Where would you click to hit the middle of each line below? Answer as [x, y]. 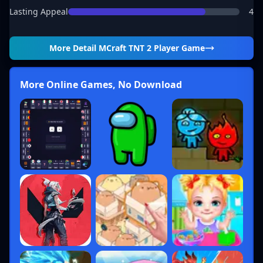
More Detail [74, 48]
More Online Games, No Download [101, 85]
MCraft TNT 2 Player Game [151, 48]
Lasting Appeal [39, 11]
